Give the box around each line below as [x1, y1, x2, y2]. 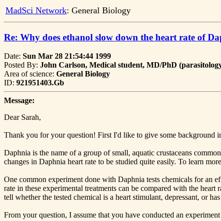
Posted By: [4, 61, 40, 70]
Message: [4, 96, 35, 105]
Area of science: [4, 70, 56, 78]
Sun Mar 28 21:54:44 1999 [23, 52, 111, 61]
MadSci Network [5, 5, 67, 15]
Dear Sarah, [4, 113, 41, 122]
